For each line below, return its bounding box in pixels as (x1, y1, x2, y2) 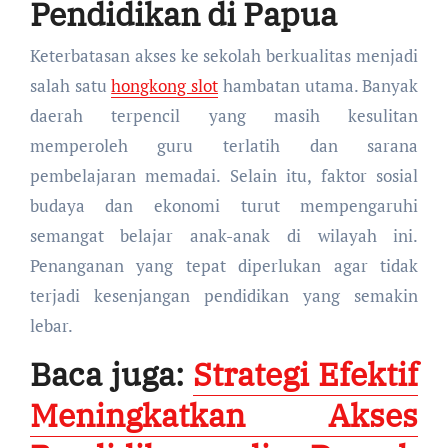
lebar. (29, 314, 73, 337)
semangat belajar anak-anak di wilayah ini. (29, 224, 419, 247)
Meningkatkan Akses (29, 394, 419, 436)
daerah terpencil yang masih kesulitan (29, 104, 419, 127)
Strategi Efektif (193, 353, 419, 395)
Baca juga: (29, 353, 194, 395)
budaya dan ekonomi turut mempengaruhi (29, 194, 419, 217)
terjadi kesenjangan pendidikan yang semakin (29, 284, 419, 307)
